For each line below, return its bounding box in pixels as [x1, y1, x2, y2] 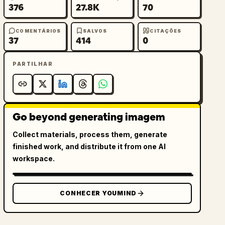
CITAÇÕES [150, 28, 182, 34]
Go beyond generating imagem [13, 110, 166, 124]
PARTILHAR [13, 61, 53, 67]
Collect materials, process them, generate [13, 130, 168, 139]
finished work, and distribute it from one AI [13, 142, 166, 151]
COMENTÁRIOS [16, 28, 61, 34]
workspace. [13, 154, 55, 163]
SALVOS [82, 28, 107, 34]
